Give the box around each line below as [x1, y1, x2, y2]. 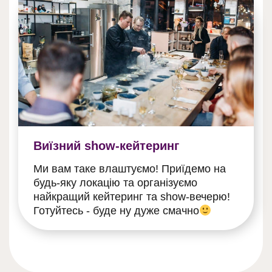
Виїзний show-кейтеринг [33, 139, 179, 153]
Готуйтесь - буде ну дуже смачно [33, 205, 199, 217]
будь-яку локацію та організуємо [33, 177, 197, 189]
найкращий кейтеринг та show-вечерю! [33, 191, 230, 203]
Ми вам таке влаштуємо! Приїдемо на [33, 163, 226, 175]
